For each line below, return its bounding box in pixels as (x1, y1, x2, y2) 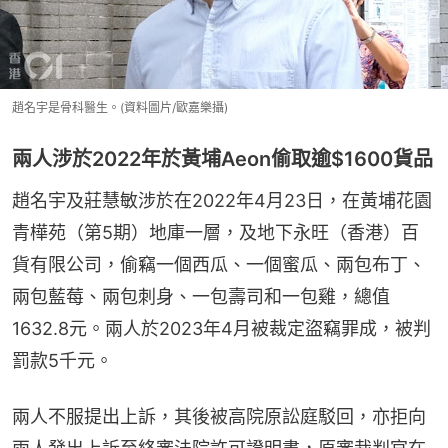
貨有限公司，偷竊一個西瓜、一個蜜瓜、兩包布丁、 (12, 254, 426, 276)
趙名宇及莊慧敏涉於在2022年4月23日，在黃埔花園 (12, 190, 432, 212)
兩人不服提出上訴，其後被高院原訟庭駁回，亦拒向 (12, 406, 426, 428)
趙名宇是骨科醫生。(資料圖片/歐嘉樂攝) (12, 100, 228, 116)
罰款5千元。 (12, 350, 113, 372)
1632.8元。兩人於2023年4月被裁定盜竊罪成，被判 (12, 318, 431, 340)
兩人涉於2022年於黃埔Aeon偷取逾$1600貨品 (12, 147, 433, 172)
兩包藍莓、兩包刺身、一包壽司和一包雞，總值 (12, 286, 390, 308)
